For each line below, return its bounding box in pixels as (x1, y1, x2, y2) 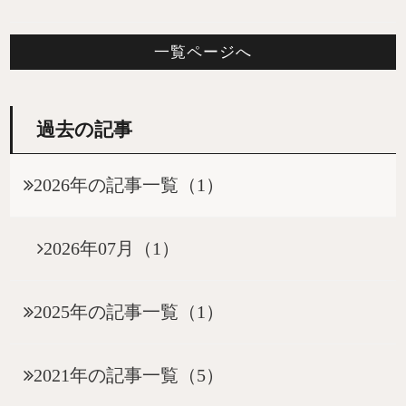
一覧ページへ (154, 43, 252, 62)
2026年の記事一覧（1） (34, 175, 225, 196)
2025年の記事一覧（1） (34, 302, 225, 323)
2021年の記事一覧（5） (34, 365, 225, 386)
